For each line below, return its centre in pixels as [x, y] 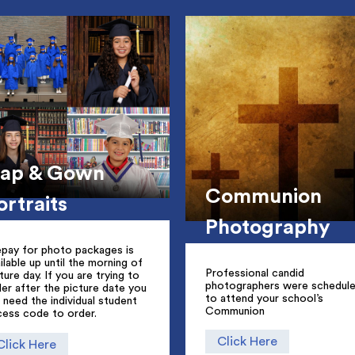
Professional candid [255, 273]
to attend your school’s [264, 298]
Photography [268, 227]
